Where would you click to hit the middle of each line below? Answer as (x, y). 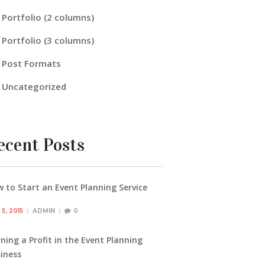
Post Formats (31, 64)
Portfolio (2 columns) (48, 17)
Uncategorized (34, 87)
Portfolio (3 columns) (48, 40)
